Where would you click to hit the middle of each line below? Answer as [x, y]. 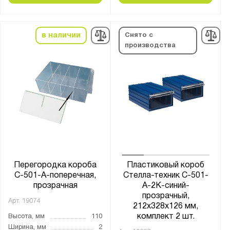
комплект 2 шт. [166, 217]
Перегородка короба [55, 166]
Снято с [139, 36]
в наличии [61, 36]
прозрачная [55, 186]
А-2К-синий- [166, 186]
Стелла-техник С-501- [166, 176]
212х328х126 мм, [166, 207]
